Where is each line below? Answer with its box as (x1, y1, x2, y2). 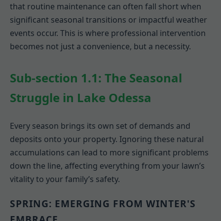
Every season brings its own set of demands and (10, 120, 190, 132)
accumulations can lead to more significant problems (10, 147, 209, 158)
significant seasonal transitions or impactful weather (10, 14, 207, 26)
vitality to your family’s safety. (10, 174, 120, 185)
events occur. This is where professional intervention (10, 28, 206, 39)
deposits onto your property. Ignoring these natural (10, 134, 204, 145)
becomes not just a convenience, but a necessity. (10, 41, 191, 52)
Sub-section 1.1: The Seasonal (10, 70, 182, 86)
